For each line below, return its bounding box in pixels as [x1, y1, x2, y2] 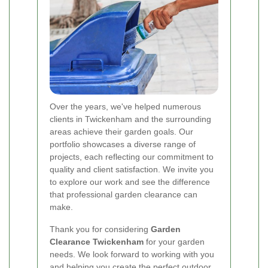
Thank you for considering [50, 224, 151, 234]
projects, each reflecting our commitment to [50, 152, 214, 162]
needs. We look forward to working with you [50, 249, 214, 260]
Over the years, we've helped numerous [50, 102, 201, 112]
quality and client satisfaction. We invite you [50, 165, 214, 175]
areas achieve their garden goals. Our [50, 127, 193, 137]
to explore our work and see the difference [50, 177, 210, 187]
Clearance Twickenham [50, 237, 144, 247]
